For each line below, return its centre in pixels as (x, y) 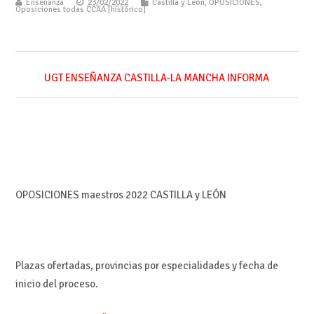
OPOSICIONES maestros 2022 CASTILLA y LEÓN (121, 195)
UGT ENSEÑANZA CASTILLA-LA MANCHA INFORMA (157, 78)
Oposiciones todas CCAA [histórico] (80, 9)
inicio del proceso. (56, 284)
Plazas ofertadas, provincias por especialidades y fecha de (146, 266)
